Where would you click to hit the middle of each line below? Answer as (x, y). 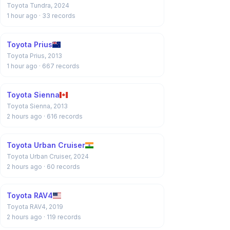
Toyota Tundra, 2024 (38, 5)
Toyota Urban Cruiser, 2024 (48, 156)
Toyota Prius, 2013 (34, 56)
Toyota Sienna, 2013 (37, 106)
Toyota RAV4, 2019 (35, 207)
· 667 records (59, 66)
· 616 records (63, 116)
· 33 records (57, 16)
